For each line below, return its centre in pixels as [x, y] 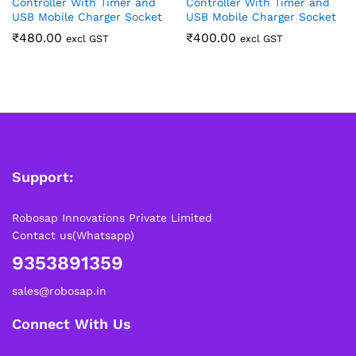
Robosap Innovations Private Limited [112, 218]
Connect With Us [72, 324]
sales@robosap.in [59, 291]
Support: [43, 177]
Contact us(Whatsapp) [73, 236]
